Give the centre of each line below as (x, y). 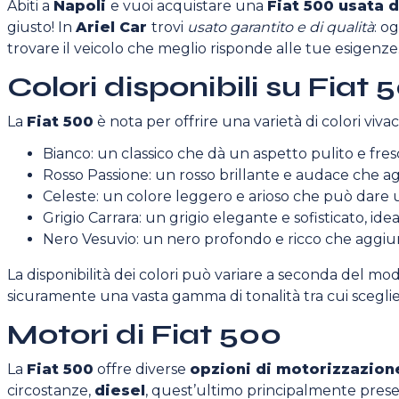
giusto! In (41, 27)
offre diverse (142, 369)
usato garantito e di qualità (281, 27)
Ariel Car (114, 27)
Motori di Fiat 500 (144, 334)
